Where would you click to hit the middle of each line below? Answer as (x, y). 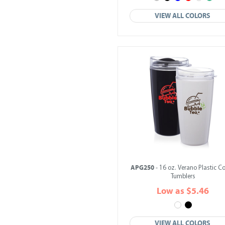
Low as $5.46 (183, 191)
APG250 (142, 168)
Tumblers (183, 177)
